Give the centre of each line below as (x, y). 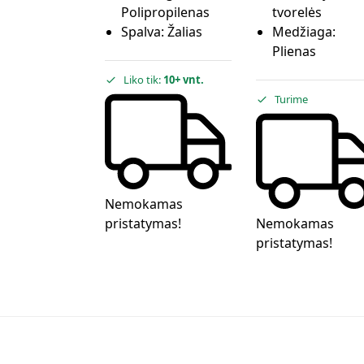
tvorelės (297, 13)
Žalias (184, 32)
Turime (291, 100)
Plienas (294, 52)
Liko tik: (143, 80)
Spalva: (144, 32)
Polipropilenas (165, 13)
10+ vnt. (183, 80)
